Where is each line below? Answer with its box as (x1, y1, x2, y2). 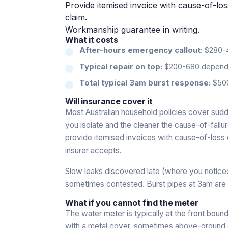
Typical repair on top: (79, 61, 162, 71)
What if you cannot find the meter (65, 197, 198, 208)
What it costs (65, 34, 118, 45)
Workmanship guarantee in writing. (65, 24, 199, 35)
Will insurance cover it (65, 96, 153, 106)
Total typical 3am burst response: (79, 77, 211, 88)
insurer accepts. (65, 145, 122, 155)
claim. (65, 12, 87, 22)
